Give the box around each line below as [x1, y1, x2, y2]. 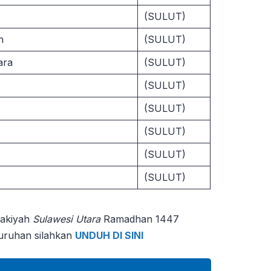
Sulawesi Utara [33, 212, 100, 225]
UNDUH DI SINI [75, 229, 143, 241]
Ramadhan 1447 [100, 212, 179, 225]
